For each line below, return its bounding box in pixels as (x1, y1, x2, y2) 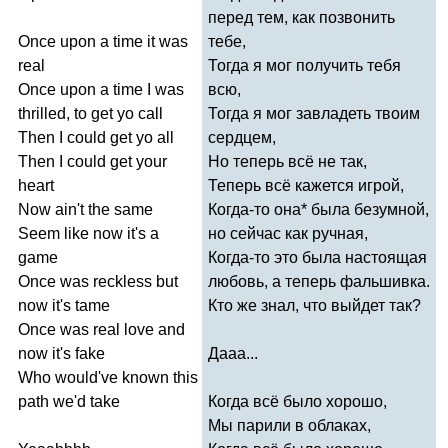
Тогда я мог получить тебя (208, 56, 401, 74)
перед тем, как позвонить (208, 8, 395, 26)
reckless (93, 272, 152, 290)
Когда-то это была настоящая (208, 248, 427, 266)
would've (55, 368, 118, 386)
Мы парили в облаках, (208, 416, 371, 434)
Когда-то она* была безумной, (208, 200, 429, 218)
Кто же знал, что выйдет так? (208, 296, 421, 314)
